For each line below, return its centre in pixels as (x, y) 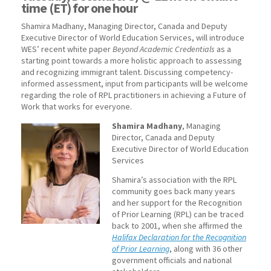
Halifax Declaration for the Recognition (179, 237)
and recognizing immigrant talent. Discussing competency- (127, 72)
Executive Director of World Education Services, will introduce (133, 38)
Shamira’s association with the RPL (174, 180)
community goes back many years (174, 191)
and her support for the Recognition (177, 203)
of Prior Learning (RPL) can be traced (178, 214)
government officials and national (172, 260)
